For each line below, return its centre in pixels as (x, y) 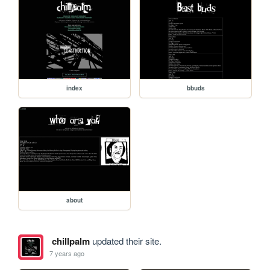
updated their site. (125, 240)
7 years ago (67, 253)
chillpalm (71, 241)
